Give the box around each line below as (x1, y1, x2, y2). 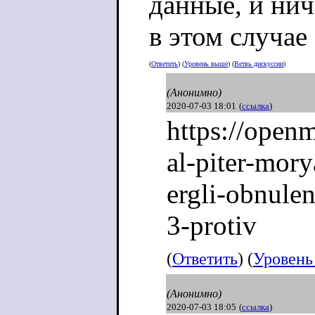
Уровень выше (184, 60, 228, 68)
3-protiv (167, 210, 257, 240)
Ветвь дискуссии (234, 60, 283, 68)
